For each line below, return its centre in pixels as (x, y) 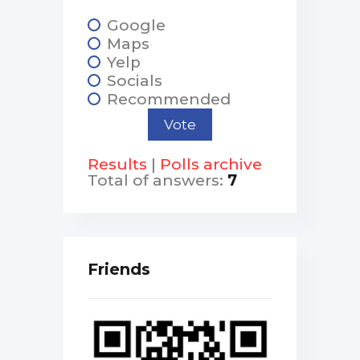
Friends (119, 269)
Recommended (169, 99)
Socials (135, 80)
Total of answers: (157, 180)
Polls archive (211, 164)
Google (136, 25)
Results (117, 164)
